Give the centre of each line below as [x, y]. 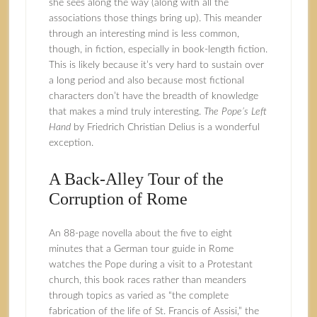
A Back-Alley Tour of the [136, 179]
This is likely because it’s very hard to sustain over [156, 65]
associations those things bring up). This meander [155, 18]
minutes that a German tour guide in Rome [141, 249]
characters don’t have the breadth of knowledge [153, 96]
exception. [71, 143]
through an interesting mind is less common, [144, 34]
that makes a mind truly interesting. [126, 112]
